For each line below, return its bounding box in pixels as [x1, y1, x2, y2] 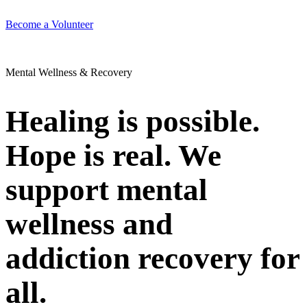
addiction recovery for [5, 241, 299, 276]
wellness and [5, 207, 173, 242]
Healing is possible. [5, 104, 260, 139]
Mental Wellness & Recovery [5, 66, 132, 78]
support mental [5, 173, 208, 208]
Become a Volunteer [5, 18, 93, 30]
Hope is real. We [5, 138, 221, 173]
